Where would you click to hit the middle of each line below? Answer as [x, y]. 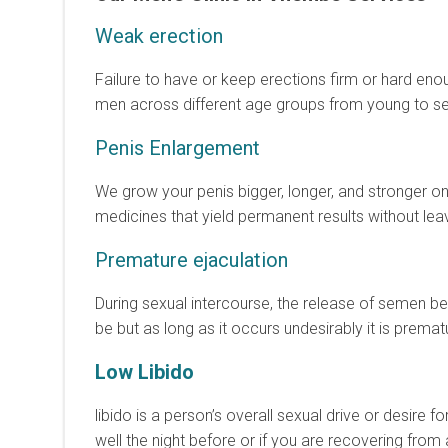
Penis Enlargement [177, 147]
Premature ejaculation [191, 259]
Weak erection [159, 35]
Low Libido [144, 371]
